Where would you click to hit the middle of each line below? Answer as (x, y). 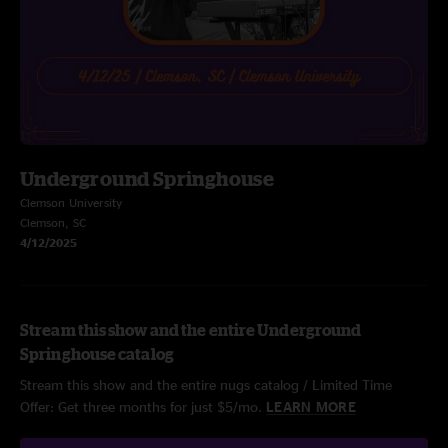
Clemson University (71, 202)
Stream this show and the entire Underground (191, 330)
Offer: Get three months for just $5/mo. (143, 406)
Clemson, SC (53, 222)
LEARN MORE (311, 406)
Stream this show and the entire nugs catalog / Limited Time (206, 384)
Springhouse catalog (97, 354)
